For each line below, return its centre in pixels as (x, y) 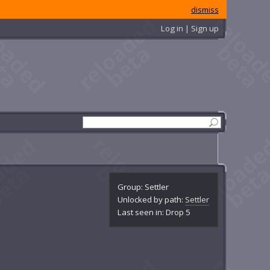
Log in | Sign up (190, 28)
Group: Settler (143, 187)
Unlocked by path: (152, 199)
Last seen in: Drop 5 (154, 212)
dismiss (205, 9)
